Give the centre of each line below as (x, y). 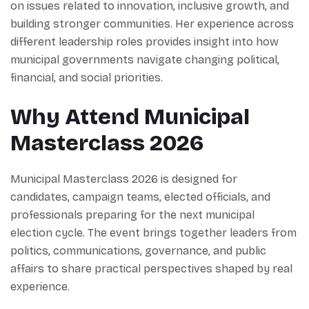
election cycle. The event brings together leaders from (153, 233)
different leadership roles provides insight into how (144, 42)
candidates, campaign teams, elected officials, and (140, 197)
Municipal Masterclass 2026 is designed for (124, 179)
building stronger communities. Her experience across (152, 24)
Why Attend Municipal (130, 117)
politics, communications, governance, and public (138, 251)
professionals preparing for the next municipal (132, 215)
